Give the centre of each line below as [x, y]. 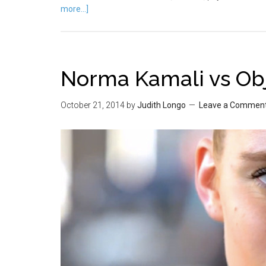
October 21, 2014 [93, 105]
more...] [75, 9]
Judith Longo [161, 105]
